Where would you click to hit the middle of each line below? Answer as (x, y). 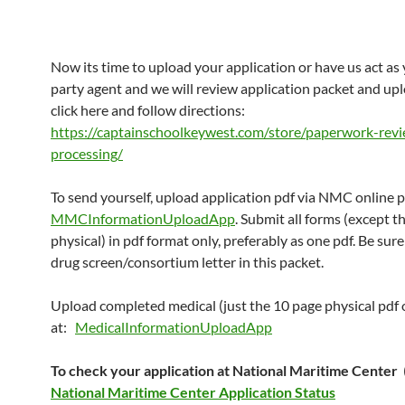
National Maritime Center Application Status (193, 392)
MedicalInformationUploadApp (174, 327)
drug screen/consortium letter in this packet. (187, 262)
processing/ (87, 154)
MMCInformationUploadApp (143, 219)
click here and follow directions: (148, 110)
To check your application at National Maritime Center (226, 371)
